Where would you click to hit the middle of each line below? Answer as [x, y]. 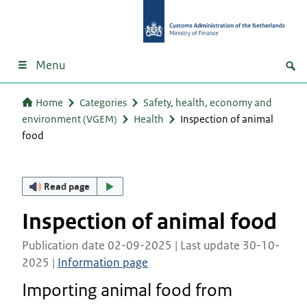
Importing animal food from [127, 290]
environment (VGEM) [70, 119]
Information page [103, 262]
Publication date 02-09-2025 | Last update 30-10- [151, 245]
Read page [67, 186]
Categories [103, 102]
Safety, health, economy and [208, 102]
